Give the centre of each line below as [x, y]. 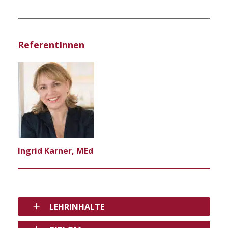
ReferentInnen [51, 45]
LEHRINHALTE [77, 206]
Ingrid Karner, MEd [55, 150]
